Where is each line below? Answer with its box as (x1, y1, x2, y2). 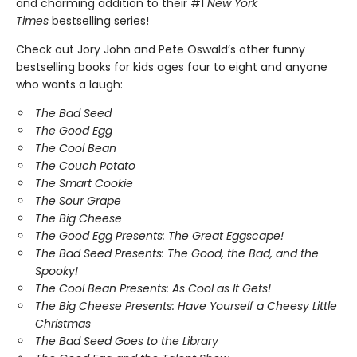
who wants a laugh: (16, 76, 123, 92)
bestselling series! (52, 13, 149, 29)
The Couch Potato (35, 158, 135, 174)
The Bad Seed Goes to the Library (35, 333, 218, 349)
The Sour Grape (35, 193, 121, 209)
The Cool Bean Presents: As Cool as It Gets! (35, 280, 271, 296)
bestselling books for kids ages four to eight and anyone (16, 59, 328, 75)
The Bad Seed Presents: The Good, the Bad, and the (35, 245, 319, 261)
